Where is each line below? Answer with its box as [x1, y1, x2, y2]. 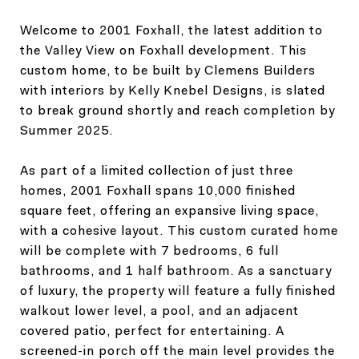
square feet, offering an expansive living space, [20, 202, 319, 218]
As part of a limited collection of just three [20, 162, 293, 178]
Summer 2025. [20, 122, 113, 138]
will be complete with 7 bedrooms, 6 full [20, 242, 279, 258]
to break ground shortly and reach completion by [20, 102, 335, 118]
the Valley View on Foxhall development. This [20, 42, 307, 58]
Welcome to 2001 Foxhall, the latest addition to [20, 22, 323, 38]
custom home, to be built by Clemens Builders [20, 62, 316, 78]
